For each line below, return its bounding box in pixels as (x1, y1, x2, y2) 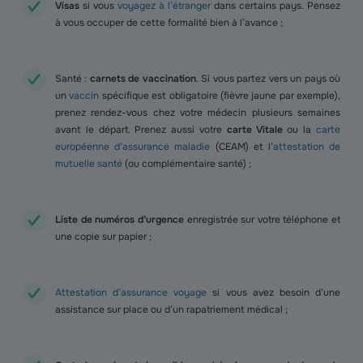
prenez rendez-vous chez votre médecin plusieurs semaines (55, 106, 340, 119)
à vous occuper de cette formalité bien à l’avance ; (55, 16, 283, 29)
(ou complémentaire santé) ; (122, 157, 251, 170)
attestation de (272, 140, 341, 153)
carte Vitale (226, 123, 283, 136)
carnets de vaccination (87, 72, 196, 85)
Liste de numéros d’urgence (55, 213, 184, 226)
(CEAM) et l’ (210, 140, 273, 153)
